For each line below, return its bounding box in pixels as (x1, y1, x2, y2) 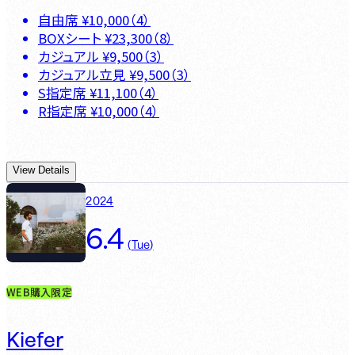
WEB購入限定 (6, 284, 72, 300)
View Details (13, 164, 70, 177)
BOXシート (38, 28, 101, 48)
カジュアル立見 (38, 64, 126, 84)
